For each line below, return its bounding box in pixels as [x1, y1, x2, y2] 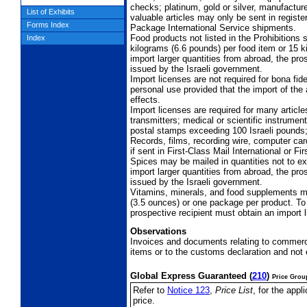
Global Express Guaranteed [130, 271, 249, 282]
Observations [130, 226, 189, 237]
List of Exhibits [27, 8, 75, 16]
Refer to [133, 285, 167, 296]
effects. [130, 95, 160, 106]
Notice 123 [167, 285, 210, 296]
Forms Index [27, 21, 69, 29]
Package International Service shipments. [130, 23, 296, 34]
